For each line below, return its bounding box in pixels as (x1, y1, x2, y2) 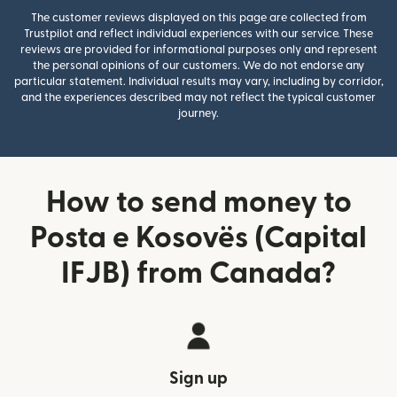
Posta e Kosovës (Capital (30, 222, 367, 253)
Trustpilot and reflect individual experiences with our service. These (24, 27, 373, 39)
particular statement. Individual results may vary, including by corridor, (13, 75, 384, 87)
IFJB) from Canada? (61, 258, 336, 288)
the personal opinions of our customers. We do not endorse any (33, 59, 364, 71)
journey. (178, 107, 219, 119)
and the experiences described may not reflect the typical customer (21, 91, 376, 103)
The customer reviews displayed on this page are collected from (30, 12, 367, 23)
